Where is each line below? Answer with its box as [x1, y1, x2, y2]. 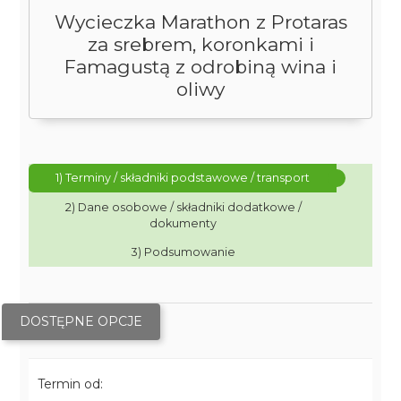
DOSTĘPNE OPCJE [20, 313, 143, 329]
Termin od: [38, 376, 104, 392]
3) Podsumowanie [131, 245, 235, 259]
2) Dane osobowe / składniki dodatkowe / [64, 200, 302, 214]
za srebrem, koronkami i [87, 33, 314, 55]
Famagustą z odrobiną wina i [64, 55, 337, 78]
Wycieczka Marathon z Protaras [54, 11, 347, 33]
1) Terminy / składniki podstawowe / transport [55, 171, 311, 184]
